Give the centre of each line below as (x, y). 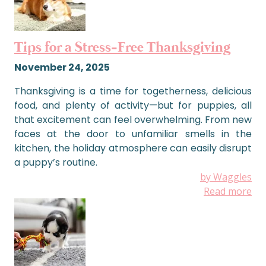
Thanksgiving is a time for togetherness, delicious (133, 91)
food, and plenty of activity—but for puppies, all (133, 105)
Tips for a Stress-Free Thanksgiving (122, 48)
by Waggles (226, 177)
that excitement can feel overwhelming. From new (133, 120)
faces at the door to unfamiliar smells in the (133, 134)
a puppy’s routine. (56, 162)
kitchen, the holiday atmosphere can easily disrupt (133, 148)
